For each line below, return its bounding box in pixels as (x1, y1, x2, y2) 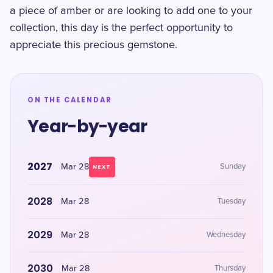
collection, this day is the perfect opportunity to (10, 23, 233, 34)
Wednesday (207, 231, 246, 239)
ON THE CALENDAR (27, 95, 112, 105)
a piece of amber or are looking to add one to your (10, 5, 252, 16)
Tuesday (218, 197, 246, 205)
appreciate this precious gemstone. (10, 40, 177, 51)
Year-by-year (27, 115, 147, 138)
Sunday (220, 163, 246, 171)
